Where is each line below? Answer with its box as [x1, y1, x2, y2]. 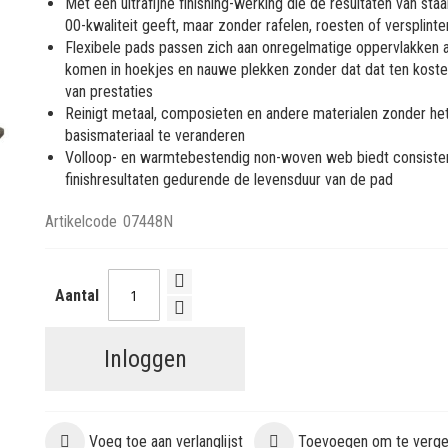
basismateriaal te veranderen [65, 126, 246, 145]
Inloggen [103, 345, 187, 373]
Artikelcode [45, 212, 118, 231]
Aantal [55, 285, 100, 305]
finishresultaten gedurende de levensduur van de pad [65, 170, 394, 189]
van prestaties [65, 82, 154, 101]
